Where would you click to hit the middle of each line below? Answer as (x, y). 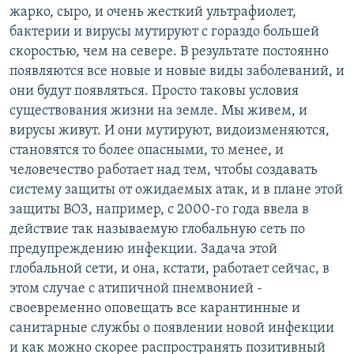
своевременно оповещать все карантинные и (155, 308)
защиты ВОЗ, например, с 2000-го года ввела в (159, 209)
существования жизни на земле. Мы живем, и (158, 111)
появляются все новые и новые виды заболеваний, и (177, 71)
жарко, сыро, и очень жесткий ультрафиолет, (153, 12)
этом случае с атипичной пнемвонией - (136, 288)
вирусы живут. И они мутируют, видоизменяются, (169, 130)
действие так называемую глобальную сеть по (157, 229)
